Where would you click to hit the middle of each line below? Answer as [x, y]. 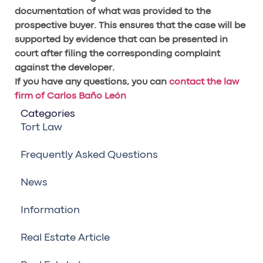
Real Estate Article [65, 238]
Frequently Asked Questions [89, 156]
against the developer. [65, 68]
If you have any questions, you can [92, 82]
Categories [48, 114]
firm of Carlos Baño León [70, 97]
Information [50, 211]
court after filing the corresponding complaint [117, 54]
